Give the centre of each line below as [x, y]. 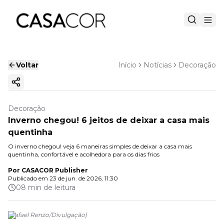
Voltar [27, 65]
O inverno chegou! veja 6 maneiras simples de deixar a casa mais [100, 146]
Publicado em [28, 178]
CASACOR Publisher [55, 170]
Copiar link [35, 86]
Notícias [157, 65]
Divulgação [68, 215]
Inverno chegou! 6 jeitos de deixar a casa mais [109, 120]
